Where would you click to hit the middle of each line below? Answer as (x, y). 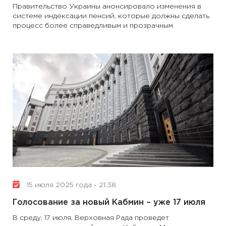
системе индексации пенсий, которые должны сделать (111, 16)
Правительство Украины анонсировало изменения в (107, 7)
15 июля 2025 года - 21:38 (71, 185)
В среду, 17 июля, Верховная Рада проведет (91, 218)
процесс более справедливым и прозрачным (93, 26)
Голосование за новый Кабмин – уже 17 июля (109, 203)
